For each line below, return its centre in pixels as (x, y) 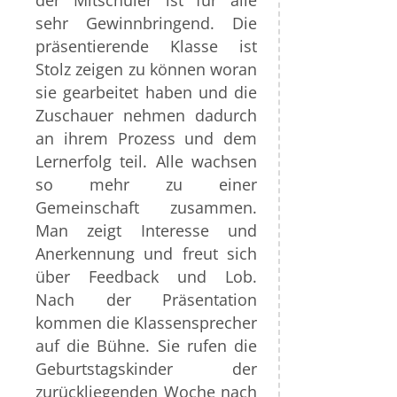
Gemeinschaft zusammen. (146, 208)
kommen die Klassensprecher (146, 323)
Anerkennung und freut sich (146, 254)
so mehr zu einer (146, 185)
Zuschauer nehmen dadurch (146, 116)
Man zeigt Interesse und (146, 231)
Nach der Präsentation (146, 300)
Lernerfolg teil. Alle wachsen (146, 162)
